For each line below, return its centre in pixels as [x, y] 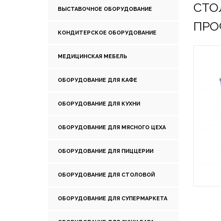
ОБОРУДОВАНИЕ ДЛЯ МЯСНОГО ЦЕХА [112, 128]
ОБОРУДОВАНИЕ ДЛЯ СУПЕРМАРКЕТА [112, 199]
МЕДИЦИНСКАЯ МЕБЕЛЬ [92, 56]
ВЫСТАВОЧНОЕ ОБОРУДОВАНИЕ [105, 9]
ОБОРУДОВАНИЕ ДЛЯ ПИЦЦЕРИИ [106, 151]
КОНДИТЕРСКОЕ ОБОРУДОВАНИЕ [107, 33]
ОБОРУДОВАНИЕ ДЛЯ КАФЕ [97, 80]
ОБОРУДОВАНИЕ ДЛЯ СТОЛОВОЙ [106, 175]
